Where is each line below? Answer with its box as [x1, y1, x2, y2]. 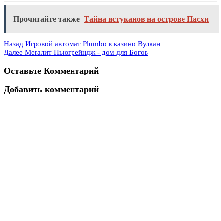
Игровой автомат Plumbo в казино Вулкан [25, 40, 160, 48]
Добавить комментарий [4, 84, 99, 95]
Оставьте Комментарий [4, 65, 99, 75]
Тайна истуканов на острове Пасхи [84, 15, 209, 24]
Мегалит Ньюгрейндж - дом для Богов [25, 48, 148, 57]
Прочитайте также [13, 15, 80, 24]
